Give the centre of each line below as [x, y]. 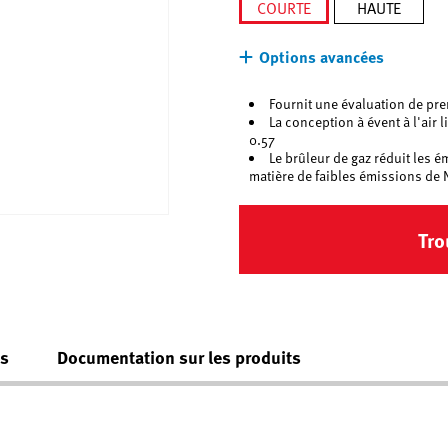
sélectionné [323, 35]
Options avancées [321, 56]
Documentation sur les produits [179, 356]
